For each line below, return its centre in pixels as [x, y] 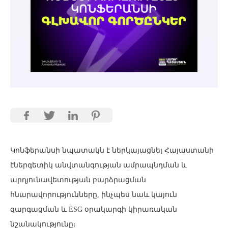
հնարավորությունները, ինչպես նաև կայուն [94, 194]
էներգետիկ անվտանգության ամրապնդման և [98, 165]
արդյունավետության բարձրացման [78, 180]
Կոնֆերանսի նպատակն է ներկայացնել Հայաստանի [112, 150]
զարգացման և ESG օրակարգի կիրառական [94, 209]
